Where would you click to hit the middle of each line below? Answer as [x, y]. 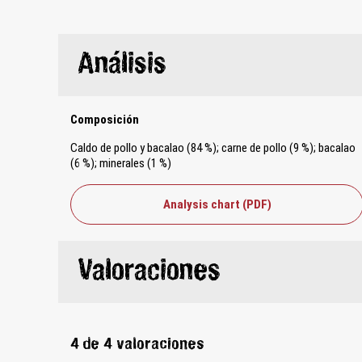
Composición [105, 120]
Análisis [122, 65]
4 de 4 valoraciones [137, 345]
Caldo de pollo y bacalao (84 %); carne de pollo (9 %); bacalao [213, 148]
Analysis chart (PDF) [217, 204]
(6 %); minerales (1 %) [121, 164]
